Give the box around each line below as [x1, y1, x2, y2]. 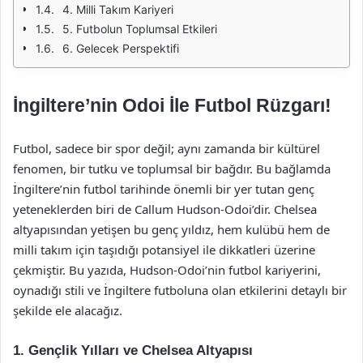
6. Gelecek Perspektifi [62, 41, 179, 55]
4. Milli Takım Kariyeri [62, 2, 173, 16]
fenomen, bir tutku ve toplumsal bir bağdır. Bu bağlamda [13, 160, 331, 177]
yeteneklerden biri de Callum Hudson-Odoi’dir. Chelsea [13, 201, 317, 217]
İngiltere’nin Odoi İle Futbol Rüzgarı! [13, 95, 331, 116]
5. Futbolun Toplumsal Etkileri [62, 22, 217, 36]
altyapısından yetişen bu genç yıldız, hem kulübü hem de [13, 221, 330, 237]
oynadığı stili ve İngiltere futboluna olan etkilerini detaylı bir [13, 282, 347, 298]
